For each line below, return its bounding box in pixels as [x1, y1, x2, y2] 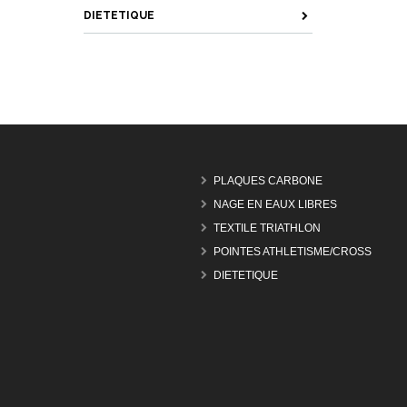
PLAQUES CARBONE [213, 174, 323, 188]
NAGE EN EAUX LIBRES [213, 198, 337, 212]
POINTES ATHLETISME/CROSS [213, 245, 372, 259]
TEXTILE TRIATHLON [213, 222, 321, 235]
